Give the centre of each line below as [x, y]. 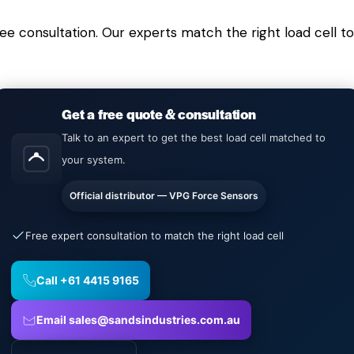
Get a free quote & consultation [159, 113]
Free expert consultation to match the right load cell [154, 235]
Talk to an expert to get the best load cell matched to [194, 137]
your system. [94, 159]
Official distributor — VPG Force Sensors [164, 195]
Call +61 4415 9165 [88, 280]
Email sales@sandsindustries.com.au [138, 319]
